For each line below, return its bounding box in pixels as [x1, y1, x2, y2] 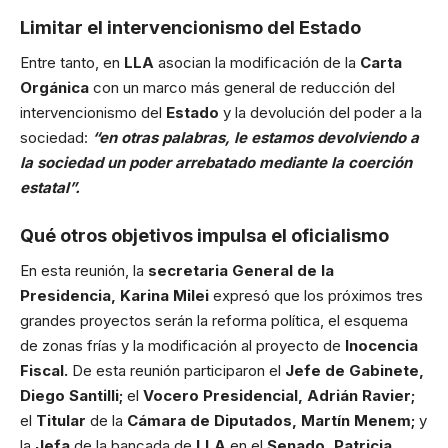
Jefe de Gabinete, [285, 361, 424, 381]
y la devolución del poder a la [223, 103, 422, 123]
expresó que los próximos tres [213, 286, 423, 306]
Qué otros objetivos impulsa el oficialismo [20, 224, 389, 246]
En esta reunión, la [20, 261, 148, 281]
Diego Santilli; [20, 386, 127, 406]
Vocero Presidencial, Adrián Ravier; [143, 386, 415, 406]
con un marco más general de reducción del [93, 78, 395, 98]
